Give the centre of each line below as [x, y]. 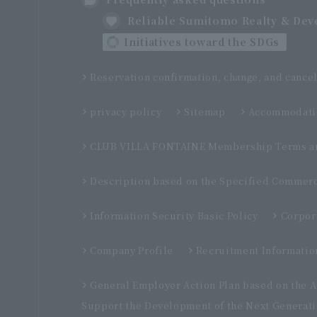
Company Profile [132, 250]
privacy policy [126, 111]
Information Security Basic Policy [174, 215]
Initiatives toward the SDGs [202, 41]
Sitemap [205, 111]
